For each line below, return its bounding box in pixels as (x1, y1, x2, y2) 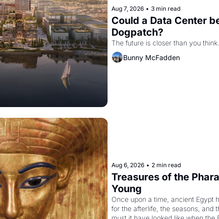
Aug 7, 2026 (111, 5, 144, 13)
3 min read (151, 5, 180, 13)
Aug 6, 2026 (111, 161, 144, 169)
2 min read (151, 161, 181, 169)
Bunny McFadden (123, 53, 180, 62)
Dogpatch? (111, 26, 163, 39)
